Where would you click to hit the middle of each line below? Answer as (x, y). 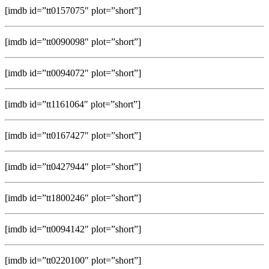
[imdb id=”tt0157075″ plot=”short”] (73, 10)
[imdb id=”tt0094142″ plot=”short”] (73, 229)
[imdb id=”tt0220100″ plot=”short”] (73, 260)
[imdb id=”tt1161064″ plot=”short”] (73, 104)
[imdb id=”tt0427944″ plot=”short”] (73, 166)
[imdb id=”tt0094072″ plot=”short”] (73, 73)
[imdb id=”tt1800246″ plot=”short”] (73, 198)
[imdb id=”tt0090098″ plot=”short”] (73, 41)
